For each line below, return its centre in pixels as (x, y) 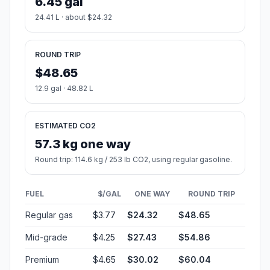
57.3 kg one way (83, 144)
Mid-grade (46, 237)
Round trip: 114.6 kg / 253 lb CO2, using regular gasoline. (133, 160)
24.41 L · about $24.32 (74, 17)
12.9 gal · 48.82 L (64, 89)
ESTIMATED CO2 (65, 126)
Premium (42, 260)
